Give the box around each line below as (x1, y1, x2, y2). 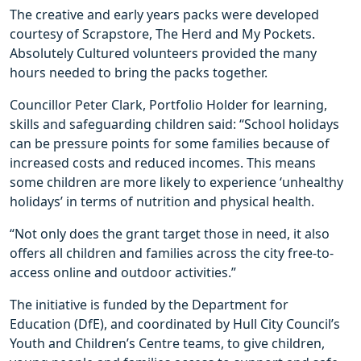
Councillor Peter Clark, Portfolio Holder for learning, (10, 96, 327, 114)
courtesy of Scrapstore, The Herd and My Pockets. (10, 25, 315, 44)
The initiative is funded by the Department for (10, 296, 288, 314)
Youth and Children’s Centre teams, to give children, (10, 334, 325, 353)
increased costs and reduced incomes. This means (10, 154, 316, 172)
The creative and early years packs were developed (10, 6, 319, 24)
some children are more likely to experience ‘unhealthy (10, 173, 343, 192)
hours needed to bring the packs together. (10, 64, 268, 82)
